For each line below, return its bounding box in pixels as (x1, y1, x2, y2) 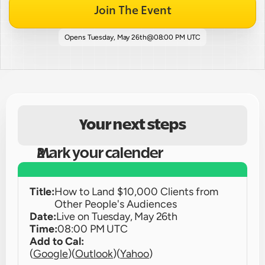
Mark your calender (37, 147, 163, 161)
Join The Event (93, 5, 172, 17)
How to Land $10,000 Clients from (54, 185, 218, 198)
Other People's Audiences (54, 198, 177, 211)
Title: (30, 185, 54, 198)
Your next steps (79, 118, 186, 132)
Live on (56, 210, 92, 223)
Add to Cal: (30, 235, 84, 248)
